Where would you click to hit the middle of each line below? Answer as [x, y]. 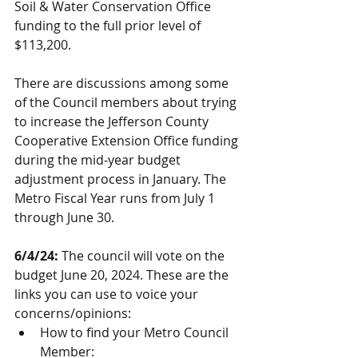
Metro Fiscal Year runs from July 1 [116, 198]
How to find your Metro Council [136, 332]
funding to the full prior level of [109, 26]
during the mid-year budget [99, 160]
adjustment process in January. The [122, 179]
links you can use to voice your [108, 294]
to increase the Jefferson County [113, 121]
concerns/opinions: [73, 313]
